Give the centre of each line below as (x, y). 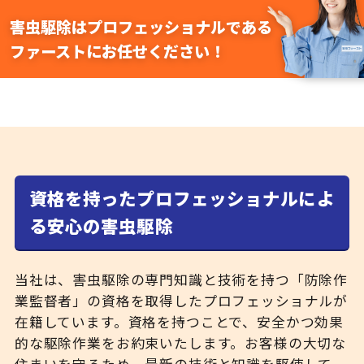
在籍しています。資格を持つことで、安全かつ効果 (179, 322)
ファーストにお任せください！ (117, 52)
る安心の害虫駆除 (101, 226)
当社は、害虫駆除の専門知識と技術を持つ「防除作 (181, 280)
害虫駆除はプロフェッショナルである (141, 27)
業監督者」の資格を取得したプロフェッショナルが (181, 301)
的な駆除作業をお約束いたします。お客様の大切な (180, 343)
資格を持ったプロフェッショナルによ (182, 198)
